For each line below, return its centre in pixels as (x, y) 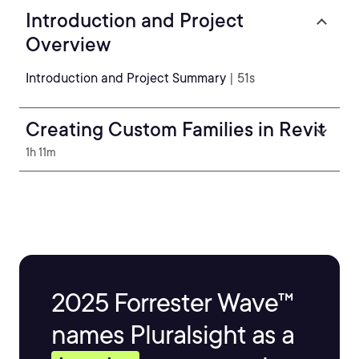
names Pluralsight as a (173, 335)
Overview (68, 44)
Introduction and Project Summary (126, 78)
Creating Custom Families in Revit (175, 129)
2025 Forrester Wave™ (172, 303)
